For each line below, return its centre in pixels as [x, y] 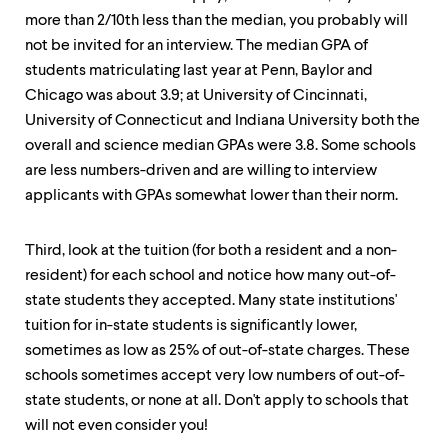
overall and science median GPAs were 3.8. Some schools [220, 146]
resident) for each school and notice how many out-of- [210, 276]
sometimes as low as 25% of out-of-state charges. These [217, 351]
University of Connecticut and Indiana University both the [222, 121]
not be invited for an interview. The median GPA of [196, 46]
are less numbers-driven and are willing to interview [201, 171]
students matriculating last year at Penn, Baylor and [199, 71]
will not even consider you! [116, 426]
